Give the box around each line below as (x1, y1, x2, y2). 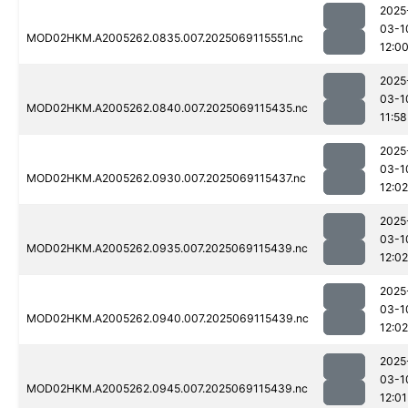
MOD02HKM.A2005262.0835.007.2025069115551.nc (26, 31, 303, 46)
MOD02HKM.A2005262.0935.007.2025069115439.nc (26, 241, 308, 256)
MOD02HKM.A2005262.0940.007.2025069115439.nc (26, 311, 309, 326)
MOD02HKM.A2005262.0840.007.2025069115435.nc (26, 101, 308, 116)
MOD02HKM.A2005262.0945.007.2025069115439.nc (26, 382, 308, 396)
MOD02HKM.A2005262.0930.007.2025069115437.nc (26, 171, 306, 186)
